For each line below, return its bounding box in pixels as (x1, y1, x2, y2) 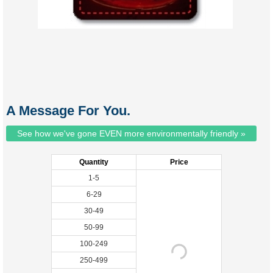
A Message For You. (6, 103, 130, 118)
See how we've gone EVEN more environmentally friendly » (16, 129, 246, 138)
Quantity (79, 158, 108, 166)
